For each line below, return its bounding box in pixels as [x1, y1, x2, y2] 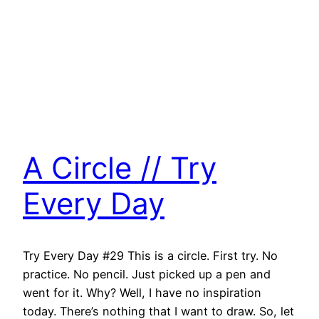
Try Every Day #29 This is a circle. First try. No [23, 249, 278, 263]
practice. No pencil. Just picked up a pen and [23, 267, 271, 282]
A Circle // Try [23, 150, 216, 187]
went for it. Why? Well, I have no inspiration [23, 286, 261, 300]
